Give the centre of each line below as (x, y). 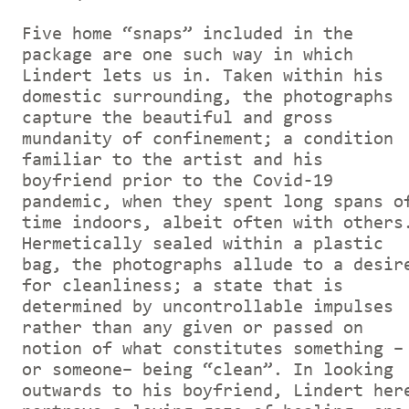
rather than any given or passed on (193, 328)
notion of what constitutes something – (213, 349)
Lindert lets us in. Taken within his (203, 76)
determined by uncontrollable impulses (208, 307)
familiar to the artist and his (173, 160)
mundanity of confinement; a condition (208, 139)
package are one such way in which (188, 55)
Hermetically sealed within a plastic (203, 244)
